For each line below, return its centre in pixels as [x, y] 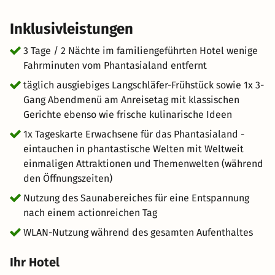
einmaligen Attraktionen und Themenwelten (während [143, 164]
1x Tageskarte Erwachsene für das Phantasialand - [134, 134]
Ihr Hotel [35, 262]
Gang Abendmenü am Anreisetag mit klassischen [131, 100]
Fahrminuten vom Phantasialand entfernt [115, 65]
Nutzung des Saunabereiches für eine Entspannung [136, 198]
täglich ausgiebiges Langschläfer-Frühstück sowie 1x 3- [144, 85]
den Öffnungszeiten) [68, 178]
